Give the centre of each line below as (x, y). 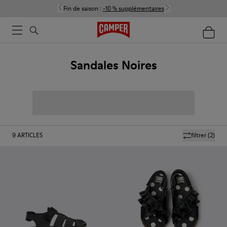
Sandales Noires (113, 65)
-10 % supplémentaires (133, 8)
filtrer (199, 135)
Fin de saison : (83, 8)
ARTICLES (30, 135)
